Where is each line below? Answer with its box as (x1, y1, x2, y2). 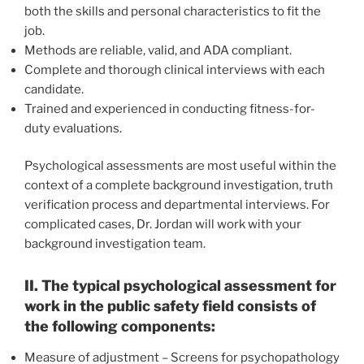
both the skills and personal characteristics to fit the (24, 3, 321, 19)
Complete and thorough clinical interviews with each (24, 62, 325, 77)
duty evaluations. (24, 120, 122, 136)
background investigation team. (24, 236, 206, 252)
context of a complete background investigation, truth (24, 178, 333, 193)
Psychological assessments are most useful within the (24, 158, 336, 174)
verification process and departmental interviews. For (24, 197, 330, 213)
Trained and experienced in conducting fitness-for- (24, 101, 315, 116)
